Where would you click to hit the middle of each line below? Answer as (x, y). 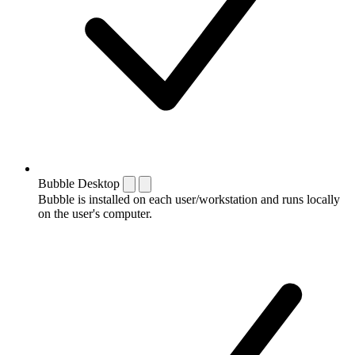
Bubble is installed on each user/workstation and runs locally (189, 199)
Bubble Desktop (79, 183)
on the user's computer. (95, 213)
